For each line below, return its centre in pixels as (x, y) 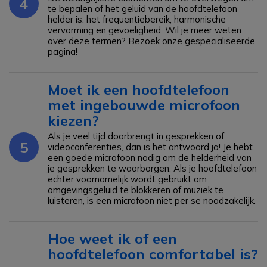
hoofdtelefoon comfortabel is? (153, 254)
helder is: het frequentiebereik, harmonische (137, 19)
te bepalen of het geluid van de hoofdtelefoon (142, 9)
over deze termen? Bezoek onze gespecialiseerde (151, 41)
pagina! (63, 52)
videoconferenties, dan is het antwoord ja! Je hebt (150, 147)
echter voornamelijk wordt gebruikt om (127, 179)
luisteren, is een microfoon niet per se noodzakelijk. (152, 201)
